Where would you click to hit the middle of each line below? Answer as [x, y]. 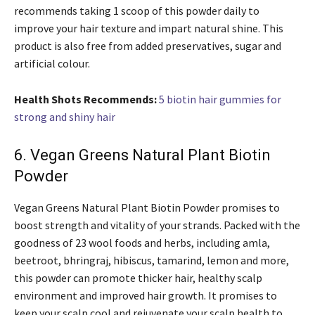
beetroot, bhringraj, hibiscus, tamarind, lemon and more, [152, 261]
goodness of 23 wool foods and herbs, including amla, [142, 243]
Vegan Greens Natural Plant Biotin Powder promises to [147, 208]
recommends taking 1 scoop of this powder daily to [137, 11]
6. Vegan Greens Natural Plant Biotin [142, 155]
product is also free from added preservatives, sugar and [148, 46]
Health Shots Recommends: [85, 99]
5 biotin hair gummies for [220, 99]
